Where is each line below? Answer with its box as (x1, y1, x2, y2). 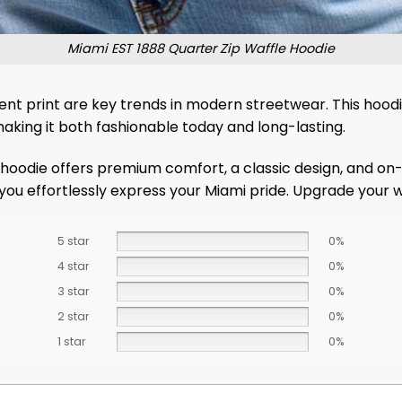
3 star (57, 283, 90, 299)
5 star (57, 232, 90, 249)
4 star (57, 258, 90, 274)
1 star (57, 333, 86, 349)
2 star (57, 308, 90, 324)
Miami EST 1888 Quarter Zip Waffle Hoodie (67, 39, 335, 58)
